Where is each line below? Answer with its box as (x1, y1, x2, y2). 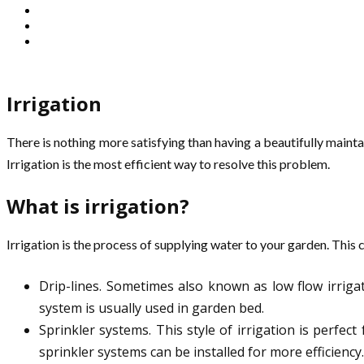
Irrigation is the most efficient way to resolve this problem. (6, 156, 332, 172)
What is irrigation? (6, 193, 194, 220)
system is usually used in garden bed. (39, 299, 264, 317)
